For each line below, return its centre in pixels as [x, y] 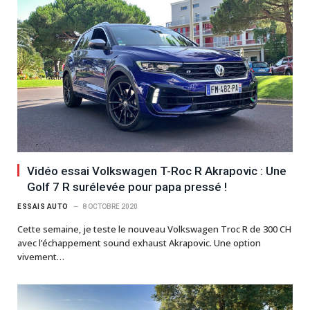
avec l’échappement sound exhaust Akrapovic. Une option [139, 243]
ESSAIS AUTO [43, 206]
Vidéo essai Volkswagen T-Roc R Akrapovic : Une [157, 171]
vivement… [41, 256]
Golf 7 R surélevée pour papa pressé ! [127, 186]
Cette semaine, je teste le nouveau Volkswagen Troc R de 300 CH [154, 229]
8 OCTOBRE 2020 [110, 206]
